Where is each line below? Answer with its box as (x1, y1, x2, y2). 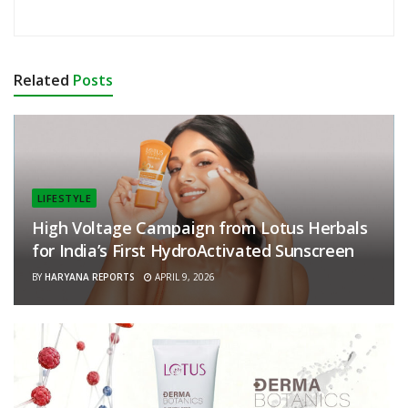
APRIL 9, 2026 (152, 270, 215, 283)
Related (14, 69, 69, 90)
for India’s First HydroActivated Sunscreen (32, 239, 354, 261)
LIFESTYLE (37, 190, 91, 205)
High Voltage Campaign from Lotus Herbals (32, 216, 368, 239)
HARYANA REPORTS (45, 270, 135, 283)
